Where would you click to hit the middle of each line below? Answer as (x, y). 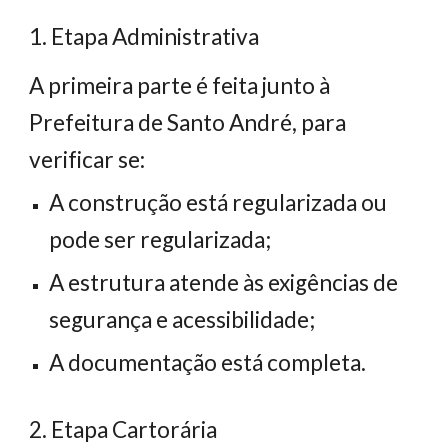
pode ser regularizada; (160, 239)
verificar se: (87, 159)
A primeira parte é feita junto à (180, 85)
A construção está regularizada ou (218, 202)
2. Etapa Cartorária (123, 429)
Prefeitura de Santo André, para (188, 122)
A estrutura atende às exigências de (224, 282)
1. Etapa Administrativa (144, 36)
